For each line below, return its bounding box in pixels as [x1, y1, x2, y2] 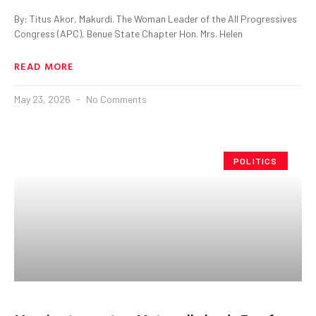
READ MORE [14, 58, 74, 73]
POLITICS [233, 155, 278, 166]
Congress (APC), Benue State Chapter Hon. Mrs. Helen [14, 27, 243, 39]
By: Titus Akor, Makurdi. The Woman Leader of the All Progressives [14, 12, 297, 25]
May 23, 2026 [14, 92, 73, 105]
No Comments [84, 92, 147, 105]
